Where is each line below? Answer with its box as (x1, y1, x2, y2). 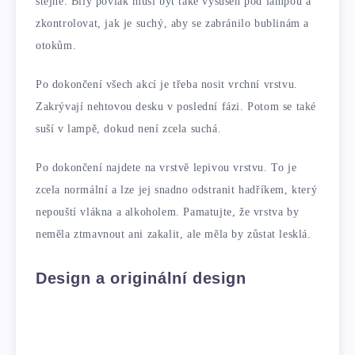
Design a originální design (36, 269, 246, 287)
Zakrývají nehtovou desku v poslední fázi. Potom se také (36, 100, 317, 113)
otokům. (36, 40, 77, 52)
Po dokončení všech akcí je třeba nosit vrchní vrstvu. (36, 78, 298, 90)
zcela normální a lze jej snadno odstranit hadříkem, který (36, 183, 318, 196)
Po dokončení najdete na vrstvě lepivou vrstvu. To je (36, 161, 297, 174)
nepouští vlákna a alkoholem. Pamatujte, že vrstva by (36, 205, 300, 218)
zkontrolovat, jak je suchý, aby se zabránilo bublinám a (36, 17, 310, 30)
